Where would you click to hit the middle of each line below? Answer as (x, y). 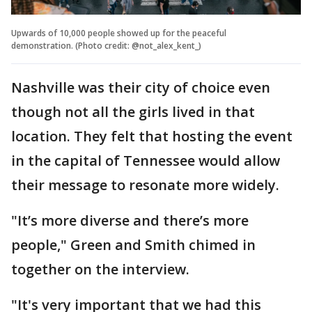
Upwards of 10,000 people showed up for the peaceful (119, 33)
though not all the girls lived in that (133, 111)
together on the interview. (100, 269)
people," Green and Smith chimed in (133, 244)
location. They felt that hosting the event (152, 136)
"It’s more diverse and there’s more (130, 220)
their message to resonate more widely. (145, 185)
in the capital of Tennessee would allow (146, 160)
